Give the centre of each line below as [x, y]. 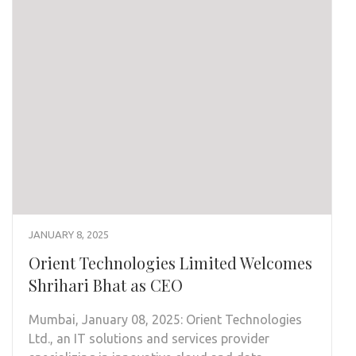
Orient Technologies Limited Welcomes [170, 262]
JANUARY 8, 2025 [69, 234]
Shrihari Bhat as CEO [106, 284]
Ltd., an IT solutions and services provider [149, 338]
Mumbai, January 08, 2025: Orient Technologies [165, 319]
